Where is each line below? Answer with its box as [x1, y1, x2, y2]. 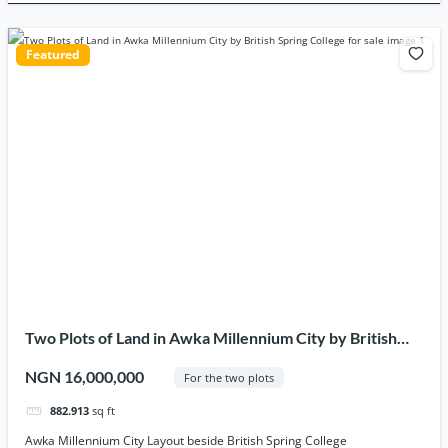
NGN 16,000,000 [25, 367, 145, 387]
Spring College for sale [25, 352, 185, 372]
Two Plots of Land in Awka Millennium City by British [25, 328, 398, 348]
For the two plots [183, 369, 274, 385]
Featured [25, 45, 80, 63]
